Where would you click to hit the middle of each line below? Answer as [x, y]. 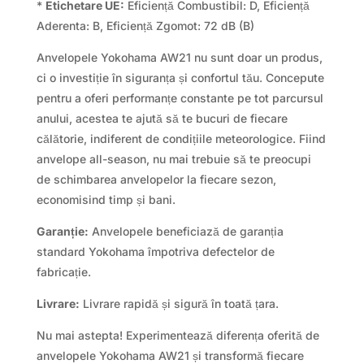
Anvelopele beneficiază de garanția [186, 231]
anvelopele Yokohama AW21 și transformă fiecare [170, 355]
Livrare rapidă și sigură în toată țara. [179, 303]
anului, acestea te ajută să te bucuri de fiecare [162, 118]
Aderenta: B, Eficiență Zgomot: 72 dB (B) [145, 25]
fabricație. [63, 271]
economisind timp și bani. [106, 199]
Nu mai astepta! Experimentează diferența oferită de [178, 335]
